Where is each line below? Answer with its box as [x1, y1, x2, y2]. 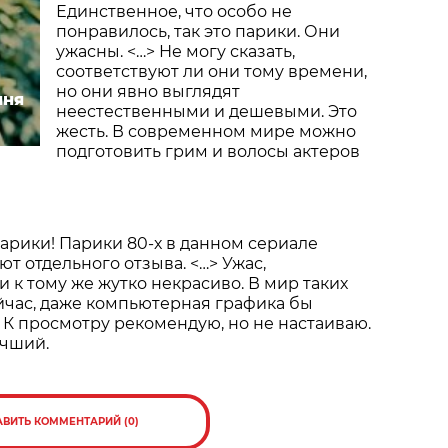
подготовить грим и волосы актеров [56, 142, 360, 162]
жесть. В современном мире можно [56, 122, 356, 142]
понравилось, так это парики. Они [56, 22, 340, 42]
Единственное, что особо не [56, 2, 292, 22]
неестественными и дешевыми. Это [56, 102, 357, 122]
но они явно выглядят [56, 82, 240, 102]
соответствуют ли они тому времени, [56, 62, 367, 82]
